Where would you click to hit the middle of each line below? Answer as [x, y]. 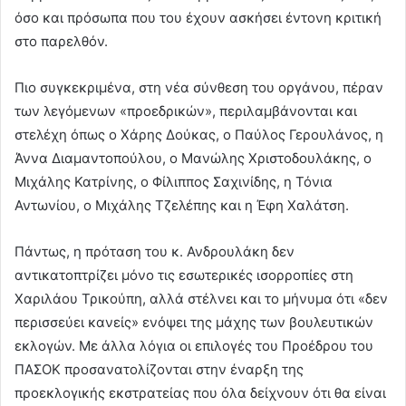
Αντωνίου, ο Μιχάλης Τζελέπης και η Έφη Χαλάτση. [182, 206]
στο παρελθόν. [61, 42]
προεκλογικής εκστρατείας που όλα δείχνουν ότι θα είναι [200, 393]
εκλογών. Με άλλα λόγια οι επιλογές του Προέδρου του [194, 346]
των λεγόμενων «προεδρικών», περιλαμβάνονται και [186, 111]
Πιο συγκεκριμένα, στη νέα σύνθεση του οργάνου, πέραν [199, 88]
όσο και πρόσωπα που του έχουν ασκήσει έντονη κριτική [198, 18]
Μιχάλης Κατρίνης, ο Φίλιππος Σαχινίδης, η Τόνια [174, 182]
